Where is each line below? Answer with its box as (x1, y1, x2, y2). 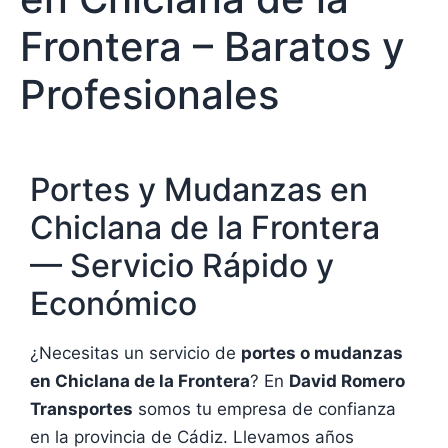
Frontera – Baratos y (20, 21, 405, 71)
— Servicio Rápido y (30, 245, 334, 285)
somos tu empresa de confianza (133, 398, 396, 419)
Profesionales (20, 69, 279, 119)
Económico (30, 283, 197, 323)
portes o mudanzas (241, 342, 403, 363)
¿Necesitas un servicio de (30, 342, 241, 363)
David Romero (289, 370, 405, 391)
